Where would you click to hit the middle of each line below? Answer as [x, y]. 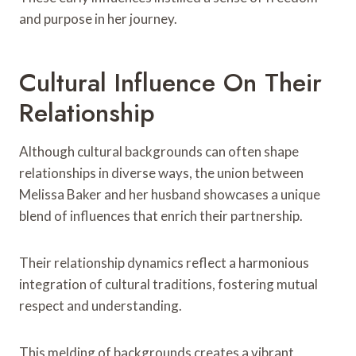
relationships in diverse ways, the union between [161, 172]
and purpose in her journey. [98, 18]
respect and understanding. [101, 305]
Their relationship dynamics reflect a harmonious [164, 262]
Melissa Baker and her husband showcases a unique [170, 194]
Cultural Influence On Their [170, 82]
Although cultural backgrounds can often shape [159, 151]
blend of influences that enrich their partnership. [161, 215]
